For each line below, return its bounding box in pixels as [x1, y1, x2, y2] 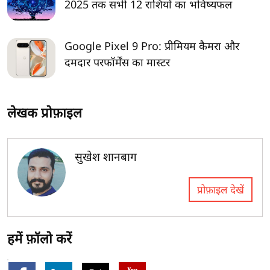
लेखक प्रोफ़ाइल [7, 103, 82, 122]
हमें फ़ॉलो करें [7, 229, 72, 248]
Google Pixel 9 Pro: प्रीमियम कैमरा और [64, 39, 239, 54]
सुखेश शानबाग [75, 149, 137, 165]
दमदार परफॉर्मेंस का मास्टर [64, 55, 170, 70]
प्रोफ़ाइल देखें [197, 183, 244, 197]
